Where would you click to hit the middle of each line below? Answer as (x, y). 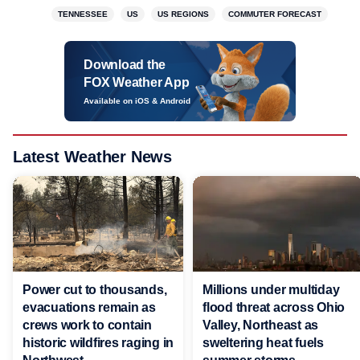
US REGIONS (183, 14)
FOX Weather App (137, 82)
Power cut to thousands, (95, 289)
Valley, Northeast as (260, 325)
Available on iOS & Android (137, 101)
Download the (125, 65)
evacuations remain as (89, 307)
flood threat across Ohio (274, 307)
